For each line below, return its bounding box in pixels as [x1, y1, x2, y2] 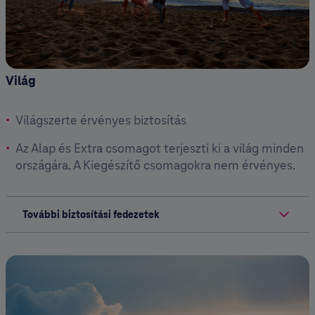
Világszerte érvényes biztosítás [15, 112, 186, 129]
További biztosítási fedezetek [22, 208, 160, 221]
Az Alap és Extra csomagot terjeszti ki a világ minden [15, 140, 304, 157]
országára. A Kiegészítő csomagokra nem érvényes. [15, 157, 295, 174]
